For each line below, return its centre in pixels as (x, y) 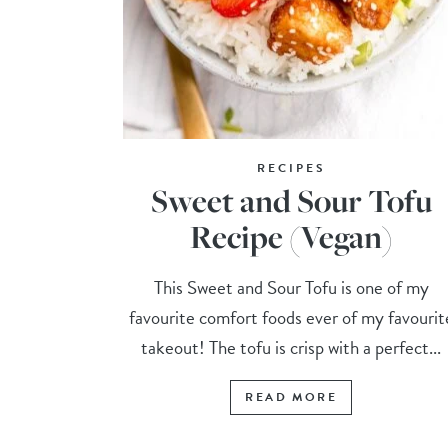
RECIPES (291, 168)
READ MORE (291, 397)
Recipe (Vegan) (291, 237)
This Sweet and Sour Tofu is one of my (291, 288)
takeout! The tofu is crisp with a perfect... (291, 348)
